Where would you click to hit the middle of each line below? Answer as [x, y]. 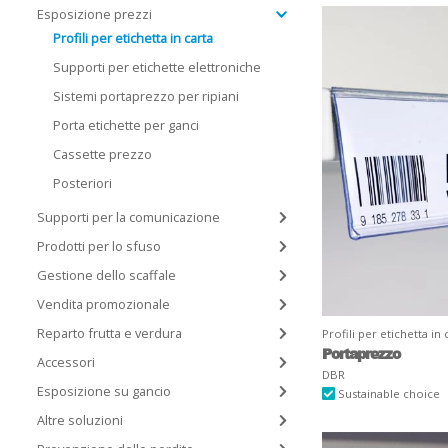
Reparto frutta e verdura [109, 333]
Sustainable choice [388, 393]
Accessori [66, 362]
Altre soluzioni [80, 420]
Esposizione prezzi [94, 14]
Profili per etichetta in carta [133, 38]
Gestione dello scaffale [106, 275]
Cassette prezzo [102, 154]
